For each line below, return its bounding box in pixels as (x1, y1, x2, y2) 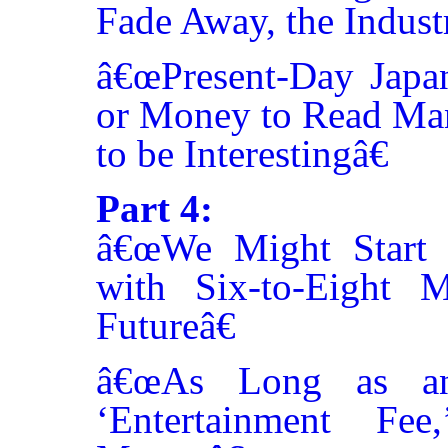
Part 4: (96, 187, 213, 231)
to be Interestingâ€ (96, 132, 389, 176)
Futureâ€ (96, 304, 236, 348)
